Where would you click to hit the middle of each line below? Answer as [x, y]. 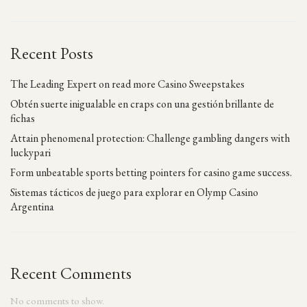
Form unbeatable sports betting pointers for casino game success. [154, 172]
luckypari [30, 152]
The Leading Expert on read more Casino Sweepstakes [131, 84]
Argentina [32, 207]
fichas [23, 118]
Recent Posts [52, 53]
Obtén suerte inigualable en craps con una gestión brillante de [14, 104]
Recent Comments [71, 273]
